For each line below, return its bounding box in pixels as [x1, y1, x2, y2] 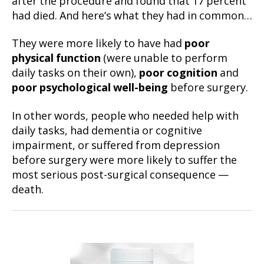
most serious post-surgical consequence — [12, 168, 229, 182]
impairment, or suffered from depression [12, 138, 220, 153]
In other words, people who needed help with [12, 109, 239, 123]
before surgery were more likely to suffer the [12, 153, 237, 167]
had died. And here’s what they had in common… [12, 9, 252, 23]
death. [12, 183, 44, 197]
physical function [12, 52, 101, 66]
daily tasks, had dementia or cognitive [12, 124, 202, 138]
